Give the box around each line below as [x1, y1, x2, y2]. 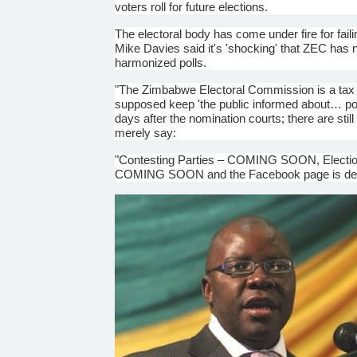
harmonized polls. [115, 55, 207, 69]
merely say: [115, 125, 177, 139]
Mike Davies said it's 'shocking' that [115, 41, 304, 55]
